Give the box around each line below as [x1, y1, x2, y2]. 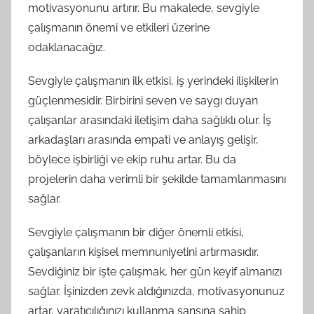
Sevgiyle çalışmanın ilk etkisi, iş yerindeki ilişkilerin [28, 74, 278, 88]
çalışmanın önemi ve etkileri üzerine [28, 21, 210, 35]
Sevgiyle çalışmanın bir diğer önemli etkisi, [28, 226, 244, 240]
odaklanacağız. [28, 41, 105, 55]
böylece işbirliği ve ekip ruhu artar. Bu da [28, 153, 236, 167]
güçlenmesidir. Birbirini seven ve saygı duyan [28, 94, 258, 108]
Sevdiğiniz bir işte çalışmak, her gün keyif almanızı [28, 265, 282, 279]
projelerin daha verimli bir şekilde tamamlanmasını [28, 172, 286, 186]
